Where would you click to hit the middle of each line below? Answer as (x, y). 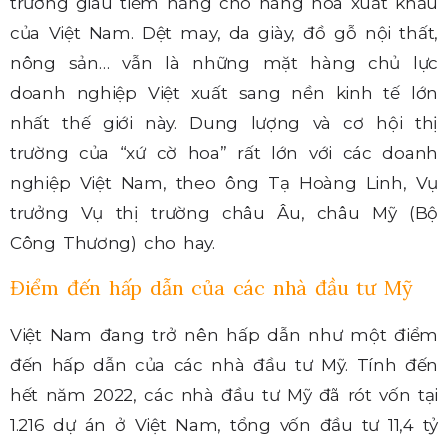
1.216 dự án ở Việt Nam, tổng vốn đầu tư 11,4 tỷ (224, 425)
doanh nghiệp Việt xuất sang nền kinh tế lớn (224, 92)
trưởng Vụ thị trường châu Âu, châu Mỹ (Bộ (224, 212)
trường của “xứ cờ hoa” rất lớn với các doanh (224, 152)
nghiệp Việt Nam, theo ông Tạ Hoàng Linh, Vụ (224, 182)
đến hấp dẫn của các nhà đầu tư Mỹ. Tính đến (224, 365)
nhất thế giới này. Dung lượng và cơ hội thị (224, 122)
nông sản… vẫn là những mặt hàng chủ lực (224, 62)
